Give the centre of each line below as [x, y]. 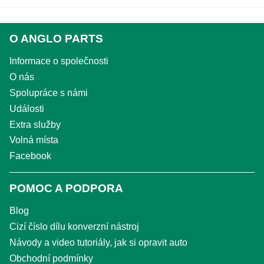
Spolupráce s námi [49, 93]
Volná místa [34, 140]
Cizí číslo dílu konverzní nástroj [74, 226]
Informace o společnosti [59, 61]
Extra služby [35, 124]
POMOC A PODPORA [66, 189]
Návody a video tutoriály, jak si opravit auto [98, 242]
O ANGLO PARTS [56, 39]
